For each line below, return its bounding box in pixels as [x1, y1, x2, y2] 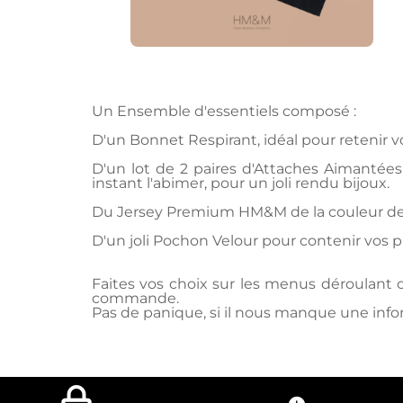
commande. [92, 290, 179, 307]
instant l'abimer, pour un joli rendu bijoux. [92, 175, 390, 192]
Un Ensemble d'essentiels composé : [92, 103, 356, 120]
